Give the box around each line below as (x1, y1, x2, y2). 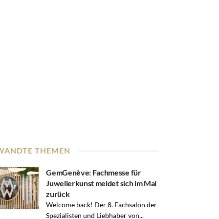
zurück (46, 189, 70, 199)
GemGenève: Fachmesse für (46, 168, 141, 177)
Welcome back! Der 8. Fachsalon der (46, 200, 157, 209)
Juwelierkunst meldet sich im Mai (46, 178, 157, 188)
